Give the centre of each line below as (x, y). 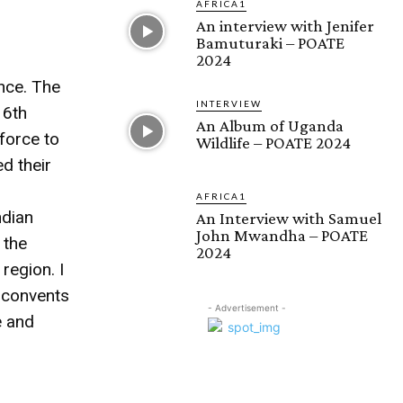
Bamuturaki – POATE (270, 43)
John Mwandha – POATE (282, 236)
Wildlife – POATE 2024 (273, 143)
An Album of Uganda (270, 126)
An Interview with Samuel (289, 219)
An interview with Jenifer (285, 26)
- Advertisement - (246, 308)
